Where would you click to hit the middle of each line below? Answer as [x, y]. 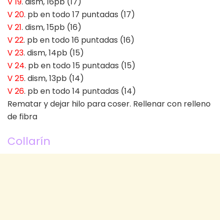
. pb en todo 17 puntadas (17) [80, 15]
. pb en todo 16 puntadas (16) [79, 40]
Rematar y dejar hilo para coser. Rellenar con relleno [109, 104]
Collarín [29, 141]
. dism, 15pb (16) [52, 27]
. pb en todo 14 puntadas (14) [80, 91]
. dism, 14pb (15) [54, 53]
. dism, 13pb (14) [54, 79]
